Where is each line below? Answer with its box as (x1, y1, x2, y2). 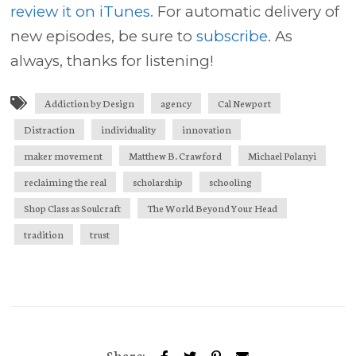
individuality (101, 122, 157, 136)
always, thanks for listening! (10, 52, 215, 70)
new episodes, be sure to (10, 27, 197, 45)
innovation (182, 122, 232, 136)
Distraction (24, 122, 75, 136)
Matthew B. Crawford (129, 149, 222, 162)
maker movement (24, 149, 103, 162)
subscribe (196, 27, 269, 45)
